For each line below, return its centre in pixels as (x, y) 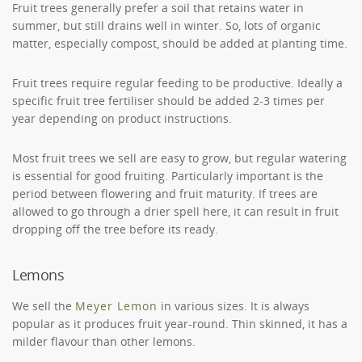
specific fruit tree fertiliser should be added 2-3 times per (168, 100)
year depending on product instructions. (122, 118)
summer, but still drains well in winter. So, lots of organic (166, 25)
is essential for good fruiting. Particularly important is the (168, 175)
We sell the (44, 305)
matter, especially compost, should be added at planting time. (180, 43)
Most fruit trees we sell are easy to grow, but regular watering (179, 158)
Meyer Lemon (116, 305)
